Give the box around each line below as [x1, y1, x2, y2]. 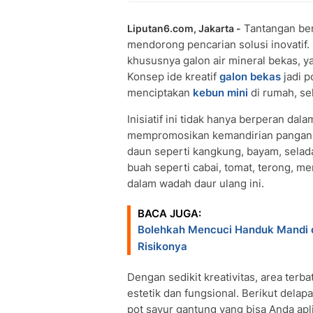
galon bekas [219, 70, 281, 83]
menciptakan [127, 86, 190, 99]
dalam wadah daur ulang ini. [127, 177, 264, 190]
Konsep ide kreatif [127, 70, 219, 83]
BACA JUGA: [138, 207, 201, 220]
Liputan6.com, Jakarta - [127, 22, 241, 34]
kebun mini [190, 86, 248, 99]
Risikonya [138, 240, 187, 253]
